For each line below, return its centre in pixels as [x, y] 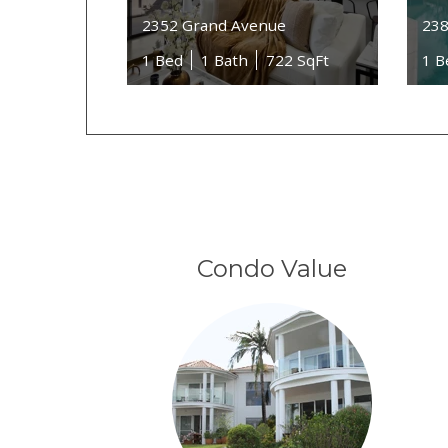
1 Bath [225, 59]
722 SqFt [298, 59]
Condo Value [271, 269]
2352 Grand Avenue [214, 24]
